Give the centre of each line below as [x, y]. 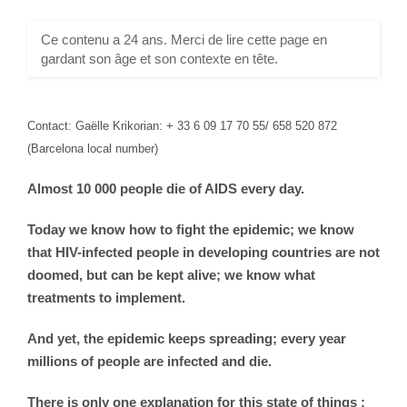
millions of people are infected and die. [149, 361]
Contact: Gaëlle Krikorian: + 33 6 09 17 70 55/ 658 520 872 [182, 125]
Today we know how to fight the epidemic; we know [191, 229]
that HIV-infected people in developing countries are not [203, 252]
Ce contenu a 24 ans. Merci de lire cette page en [184, 39]
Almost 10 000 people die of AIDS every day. [166, 188]
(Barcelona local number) [93, 148]
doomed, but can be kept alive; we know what [171, 274]
